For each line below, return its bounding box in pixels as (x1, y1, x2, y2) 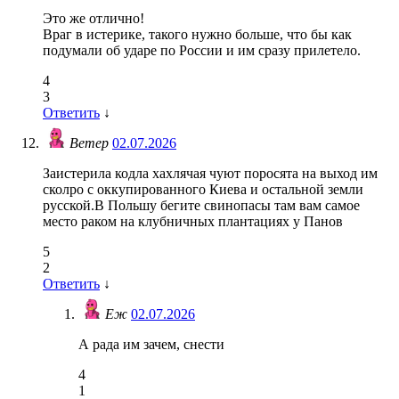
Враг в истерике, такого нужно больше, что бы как (43, 27, 352, 43)
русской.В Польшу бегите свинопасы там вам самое (43, 198, 360, 214)
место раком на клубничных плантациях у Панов (43, 214, 343, 230)
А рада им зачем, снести (78, 337, 224, 353)
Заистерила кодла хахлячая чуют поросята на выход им (43, 166, 378, 182)
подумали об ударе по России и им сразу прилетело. (43, 43, 361, 59)
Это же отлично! (43, 11, 144, 27)
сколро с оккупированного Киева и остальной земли (43, 182, 363, 198)
